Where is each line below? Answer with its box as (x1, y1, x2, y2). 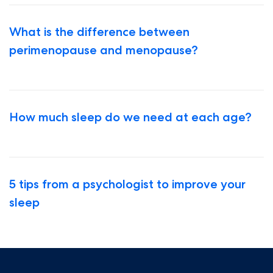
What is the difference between (9, 24, 190, 39)
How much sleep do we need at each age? (9, 110, 252, 124)
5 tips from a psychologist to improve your (9, 177, 246, 191)
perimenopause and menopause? (9, 43, 198, 57)
